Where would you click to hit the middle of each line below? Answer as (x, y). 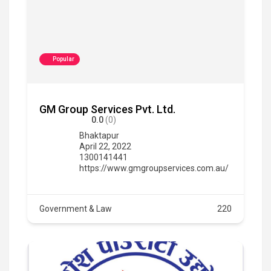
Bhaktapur (99, 135)
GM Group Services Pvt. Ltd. (107, 109)
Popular (64, 59)
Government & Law (76, 208)
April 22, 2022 (105, 146)
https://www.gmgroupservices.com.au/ (154, 168)
